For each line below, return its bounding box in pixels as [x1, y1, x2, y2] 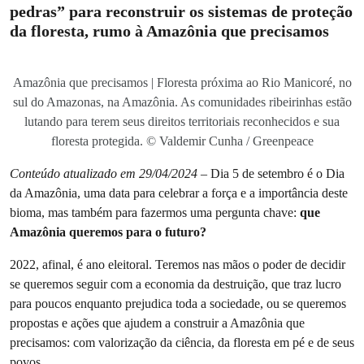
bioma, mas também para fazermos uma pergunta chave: [10, 205, 300, 220]
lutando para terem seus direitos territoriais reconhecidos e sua [24, 115, 340, 128]
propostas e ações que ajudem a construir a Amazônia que [10, 315, 305, 331]
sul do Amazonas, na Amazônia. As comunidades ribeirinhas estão [12, 95, 352, 109]
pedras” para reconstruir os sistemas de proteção [10, 2, 353, 20]
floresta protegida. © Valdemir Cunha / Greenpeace [50, 134, 314, 148]
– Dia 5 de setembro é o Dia [197, 166, 344, 181]
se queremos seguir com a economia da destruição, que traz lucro [10, 276, 341, 292]
